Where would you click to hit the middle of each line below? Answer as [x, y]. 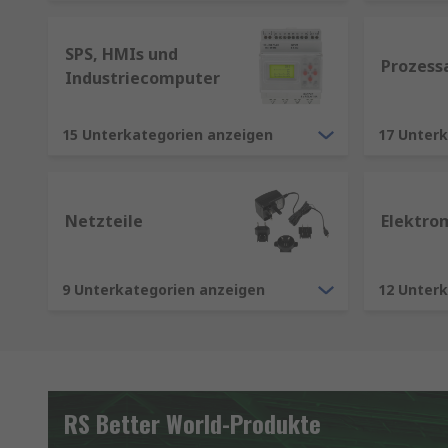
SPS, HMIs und [121, 54]
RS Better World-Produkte [192, 423]
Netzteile [104, 221]
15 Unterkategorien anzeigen [167, 135]
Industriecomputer [142, 78]
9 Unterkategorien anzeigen [163, 290]
